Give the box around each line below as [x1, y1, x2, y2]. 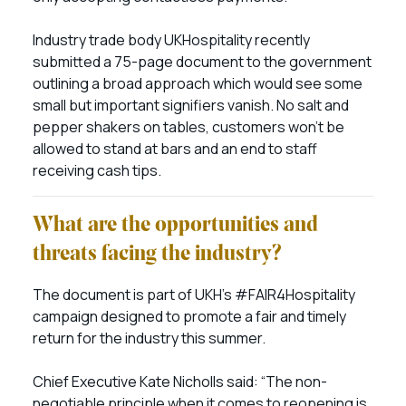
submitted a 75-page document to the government [33, 52, 372, 72]
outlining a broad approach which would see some [33, 73, 362, 93]
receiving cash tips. [33, 160, 161, 180]
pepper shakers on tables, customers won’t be [33, 117, 344, 137]
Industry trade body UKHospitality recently [33, 30, 310, 50]
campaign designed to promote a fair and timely [33, 306, 346, 326]
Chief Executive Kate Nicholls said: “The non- [33, 372, 327, 391]
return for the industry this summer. [33, 328, 268, 348]
